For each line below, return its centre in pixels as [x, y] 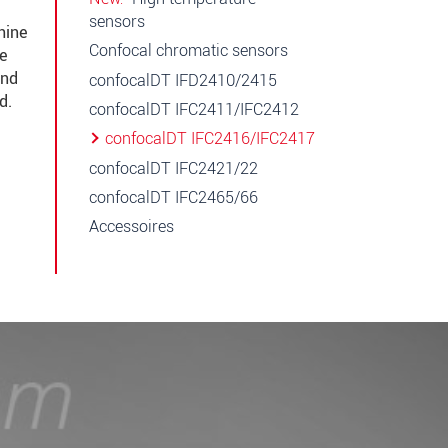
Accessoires [131, 227]
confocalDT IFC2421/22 [173, 168]
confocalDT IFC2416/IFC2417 [210, 139]
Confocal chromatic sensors [188, 51]
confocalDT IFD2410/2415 [183, 80]
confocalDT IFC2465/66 [173, 197]
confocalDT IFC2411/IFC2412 [194, 109]
